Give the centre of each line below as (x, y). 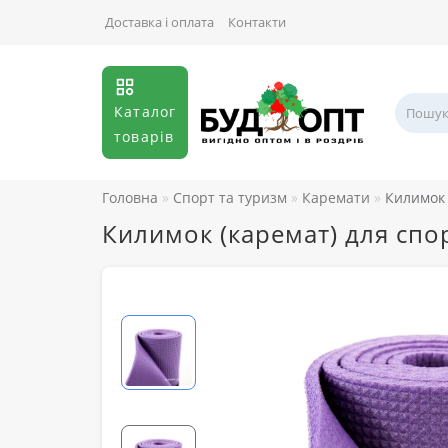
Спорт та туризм (230, 197)
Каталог (145, 111)
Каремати (336, 197)
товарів (144, 136)
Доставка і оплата (159, 22)
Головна (130, 197)
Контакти (257, 22)
